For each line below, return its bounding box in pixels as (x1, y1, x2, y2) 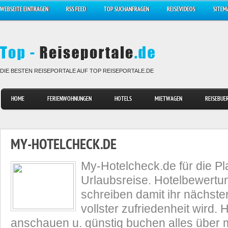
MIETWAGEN (155, 96, 182, 103)
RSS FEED (66, 7, 86, 13)
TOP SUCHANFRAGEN (104, 7, 149, 13)
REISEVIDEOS (167, 7, 195, 13)
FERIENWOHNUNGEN (47, 96, 92, 103)
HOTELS (115, 96, 132, 103)
